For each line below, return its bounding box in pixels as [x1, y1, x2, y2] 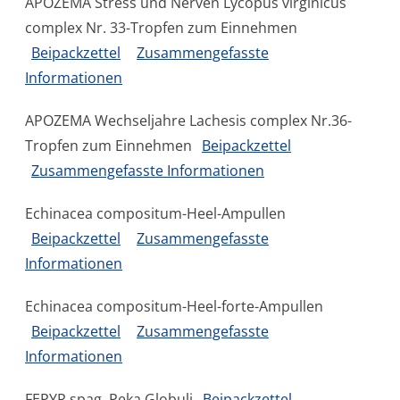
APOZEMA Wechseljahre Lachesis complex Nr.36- [25, 111, 352, 130]
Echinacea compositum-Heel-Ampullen [25, 204, 286, 223]
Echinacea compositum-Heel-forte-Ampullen [25, 296, 323, 316]
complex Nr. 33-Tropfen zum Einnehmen [25, 18, 297, 37]
